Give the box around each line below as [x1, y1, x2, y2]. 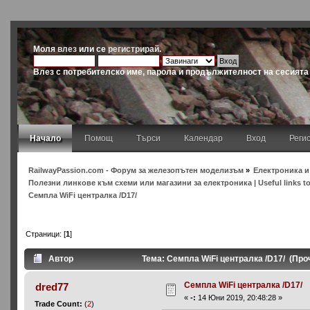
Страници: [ [25, 229, 66, 238]
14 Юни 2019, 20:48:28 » [196, 293, 283, 302]
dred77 [35, 281, 69, 293]
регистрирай [108, 44, 160, 54]
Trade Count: [35, 300, 85, 309]
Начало [29, 134, 61, 143]
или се [77, 44, 109, 54]
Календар [183, 134, 223, 143]
